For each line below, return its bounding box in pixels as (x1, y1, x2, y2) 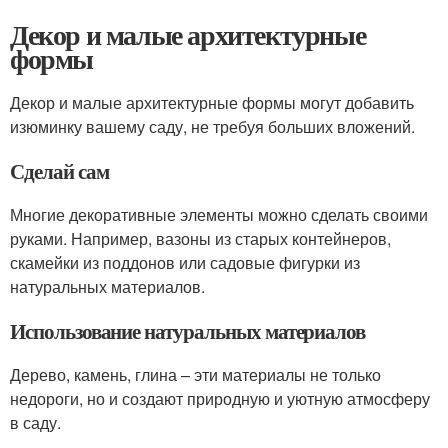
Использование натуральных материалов (10, 316, 366, 346)
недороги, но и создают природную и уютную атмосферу (10, 387, 430, 410)
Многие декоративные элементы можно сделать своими (10, 203, 428, 226)
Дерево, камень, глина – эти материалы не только (10, 363, 381, 386)
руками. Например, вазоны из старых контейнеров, (10, 227, 391, 250)
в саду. (10, 411, 61, 434)
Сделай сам (10, 156, 109, 186)
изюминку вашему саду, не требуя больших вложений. (10, 115, 415, 138)
